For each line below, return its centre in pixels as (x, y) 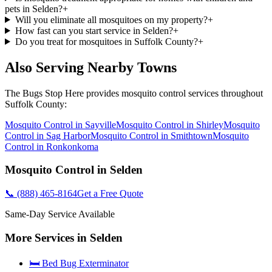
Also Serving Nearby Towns (91, 67)
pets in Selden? (34, 8)
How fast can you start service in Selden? (94, 30)
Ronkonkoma (72, 146)
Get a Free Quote (110, 194)
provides (103, 93)
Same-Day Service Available (60, 214)
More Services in (47, 237)
